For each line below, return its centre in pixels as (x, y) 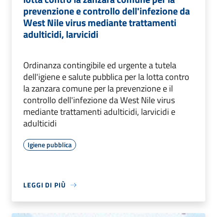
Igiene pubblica (50, 145)
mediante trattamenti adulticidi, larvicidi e (99, 112)
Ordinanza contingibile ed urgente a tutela (100, 65)
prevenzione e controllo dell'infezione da (107, 11)
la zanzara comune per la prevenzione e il (98, 89)
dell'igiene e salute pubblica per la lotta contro (106, 77)
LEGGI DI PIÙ (45, 185)
